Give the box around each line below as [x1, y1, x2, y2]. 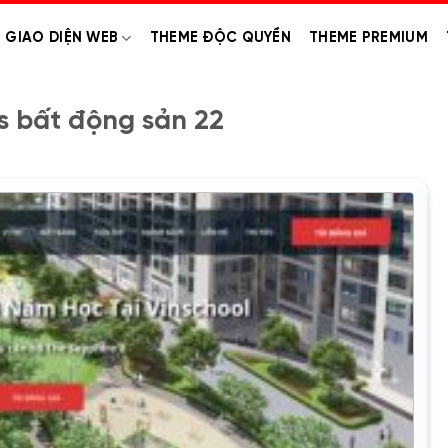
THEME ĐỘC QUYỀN [149, 30, 292, 46]
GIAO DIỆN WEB [5, 30, 119, 46]
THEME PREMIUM [309, 30, 428, 46]
